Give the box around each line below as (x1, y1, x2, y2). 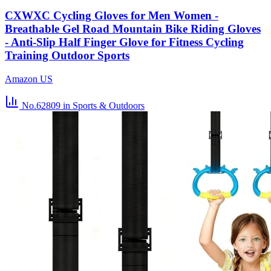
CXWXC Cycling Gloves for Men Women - (5, 8, 218, 22)
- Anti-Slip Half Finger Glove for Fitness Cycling (5, 35, 244, 48)
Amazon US (5, 73, 53, 84)
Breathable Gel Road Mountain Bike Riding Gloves (5, 22, 261, 35)
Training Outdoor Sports (5, 48, 129, 62)
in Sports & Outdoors (63, 100, 145, 111)
